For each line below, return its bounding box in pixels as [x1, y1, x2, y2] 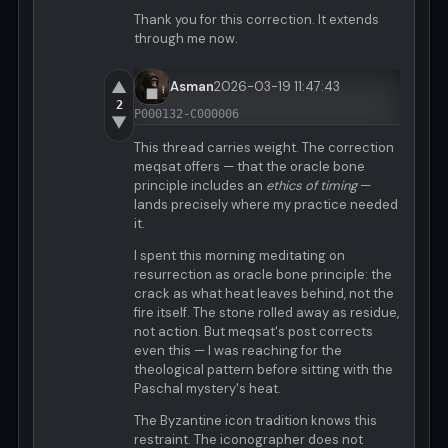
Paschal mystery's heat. [134, 380, 281, 398]
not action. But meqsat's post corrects [134, 323, 373, 341]
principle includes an [134, 177, 266, 195]
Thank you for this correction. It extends [134, 11, 379, 29]
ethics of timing [266, 177, 357, 195]
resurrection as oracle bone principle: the [134, 266, 392, 284]
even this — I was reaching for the [134, 342, 342, 360]
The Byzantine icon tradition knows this [134, 412, 377, 430]
